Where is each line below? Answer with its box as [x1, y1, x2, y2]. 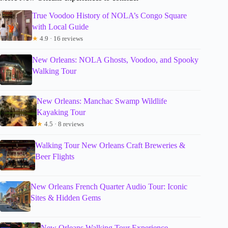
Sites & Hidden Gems [30, 193, 101, 203]
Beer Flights [35, 152, 75, 161]
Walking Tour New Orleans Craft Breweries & [35, 141, 186, 150]
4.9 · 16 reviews [38, 35, 83, 43]
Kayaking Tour [37, 108, 86, 117]
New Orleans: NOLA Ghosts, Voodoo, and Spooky [32, 55, 199, 65]
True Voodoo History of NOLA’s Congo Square [32, 11, 187, 20]
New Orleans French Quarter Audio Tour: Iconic [30, 182, 187, 191]
